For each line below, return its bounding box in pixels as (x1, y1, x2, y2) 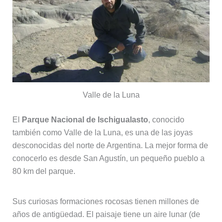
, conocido (148, 115, 184, 124)
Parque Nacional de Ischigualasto (21, 115, 148, 124)
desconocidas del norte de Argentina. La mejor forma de (12, 141, 208, 150)
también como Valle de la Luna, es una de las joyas (12, 128, 193, 137)
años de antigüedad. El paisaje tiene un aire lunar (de (12, 210, 200, 219)
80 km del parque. (12, 167, 75, 176)
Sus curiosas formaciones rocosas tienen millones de (12, 197, 199, 206)
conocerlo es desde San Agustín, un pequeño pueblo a (12, 154, 205, 163)
